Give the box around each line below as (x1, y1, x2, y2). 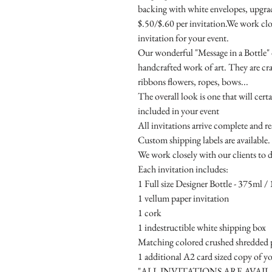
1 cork (138, 206, 163, 220)
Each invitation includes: (138, 163, 228, 176)
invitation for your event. (138, 32, 229, 45)
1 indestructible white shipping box (138, 221, 266, 234)
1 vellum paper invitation (138, 192, 231, 205)
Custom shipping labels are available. (138, 134, 270, 147)
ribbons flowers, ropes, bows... (138, 75, 248, 89)
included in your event (138, 104, 219, 118)
